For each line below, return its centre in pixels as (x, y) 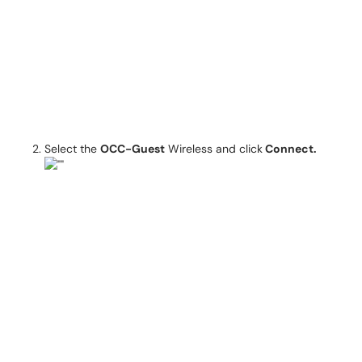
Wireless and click (214, 149)
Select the (72, 149)
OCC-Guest (133, 149)
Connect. (290, 149)
